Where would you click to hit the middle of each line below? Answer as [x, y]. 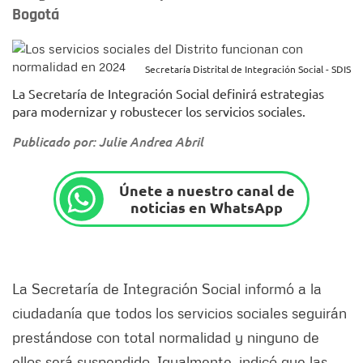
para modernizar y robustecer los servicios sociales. [159, 111]
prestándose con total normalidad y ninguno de [166, 337]
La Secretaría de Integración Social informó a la [167, 288]
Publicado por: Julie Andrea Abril [108, 141]
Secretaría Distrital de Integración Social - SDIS [248, 69]
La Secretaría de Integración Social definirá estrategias [168, 93]
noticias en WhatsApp [207, 207]
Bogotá [36, 15]
